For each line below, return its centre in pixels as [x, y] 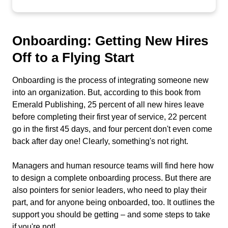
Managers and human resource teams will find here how [113, 166]
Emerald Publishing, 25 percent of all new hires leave [108, 105]
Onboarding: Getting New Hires [110, 41]
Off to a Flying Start [73, 58]
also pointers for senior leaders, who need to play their [109, 190]
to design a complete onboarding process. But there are [112, 178]
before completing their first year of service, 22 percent [109, 117]
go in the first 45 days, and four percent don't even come [112, 129]
